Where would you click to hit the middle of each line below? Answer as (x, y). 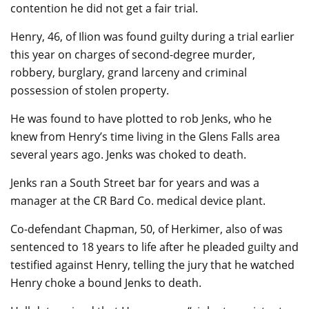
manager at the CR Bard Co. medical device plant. (138, 201)
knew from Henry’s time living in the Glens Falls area (145, 137)
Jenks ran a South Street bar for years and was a (135, 183)
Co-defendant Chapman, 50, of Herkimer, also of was (147, 229)
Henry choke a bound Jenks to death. (106, 283)
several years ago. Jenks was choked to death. (128, 154)
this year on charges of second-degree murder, (133, 54)
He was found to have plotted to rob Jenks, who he (141, 119)
